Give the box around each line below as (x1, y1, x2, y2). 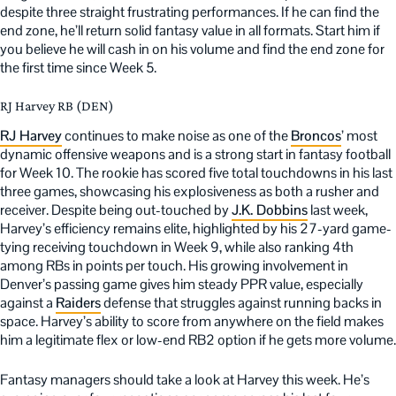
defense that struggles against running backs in (101, 293, 382, 313)
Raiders (56, 293, 101, 313)
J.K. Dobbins (232, 201, 308, 220)
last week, (308, 201, 368, 220)
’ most (341, 126, 377, 146)
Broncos (291, 126, 341, 146)
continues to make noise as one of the (62, 126, 291, 146)
